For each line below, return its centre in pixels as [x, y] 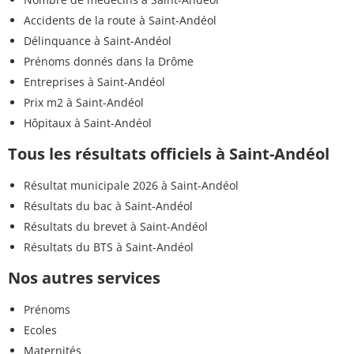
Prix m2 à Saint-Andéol [84, 103]
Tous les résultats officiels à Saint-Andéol [169, 154]
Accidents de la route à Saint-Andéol [120, 21]
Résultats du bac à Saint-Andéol [108, 206]
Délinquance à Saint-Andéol [98, 41]
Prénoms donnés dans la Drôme [109, 62]
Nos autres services [84, 278]
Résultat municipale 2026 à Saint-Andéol [131, 186]
